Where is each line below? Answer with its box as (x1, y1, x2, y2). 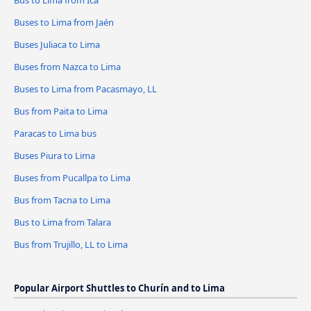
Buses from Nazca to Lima (14, 60, 121, 74)
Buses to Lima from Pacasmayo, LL (14, 83, 157, 96)
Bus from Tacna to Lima (14, 194, 110, 207)
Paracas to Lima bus (14, 127, 96, 140)
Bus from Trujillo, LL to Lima (14, 237, 128, 251)
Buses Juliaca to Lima (14, 38, 100, 51)
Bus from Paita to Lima (14, 105, 108, 118)
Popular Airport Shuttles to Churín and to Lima (14, 281, 225, 294)
